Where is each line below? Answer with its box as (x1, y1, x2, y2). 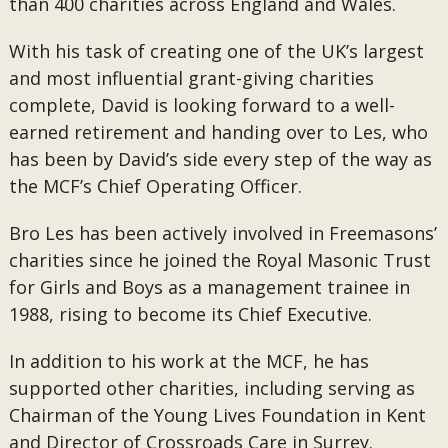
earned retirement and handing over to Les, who (8, 120, 428, 144)
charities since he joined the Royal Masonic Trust (8, 248, 431, 272)
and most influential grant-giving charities (8, 66, 374, 90)
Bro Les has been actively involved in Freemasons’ (8, 221, 437, 245)
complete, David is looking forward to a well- (8, 93, 395, 117)
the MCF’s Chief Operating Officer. (8, 174, 302, 198)
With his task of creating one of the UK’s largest (8, 39, 424, 63)
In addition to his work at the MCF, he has (8, 349, 369, 373)
